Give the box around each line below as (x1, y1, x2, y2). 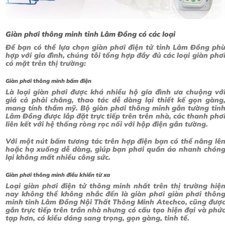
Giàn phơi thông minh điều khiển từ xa (6, 171, 110, 179)
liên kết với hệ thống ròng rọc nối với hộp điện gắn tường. (6, 119, 208, 129)
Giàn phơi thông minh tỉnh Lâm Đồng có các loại (6, 30, 175, 39)
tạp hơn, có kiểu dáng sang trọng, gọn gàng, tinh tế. (6, 213, 189, 223)
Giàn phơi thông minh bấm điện (6, 77, 91, 84)
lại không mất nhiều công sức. (6, 153, 110, 162)
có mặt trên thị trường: (6, 58, 86, 68)
